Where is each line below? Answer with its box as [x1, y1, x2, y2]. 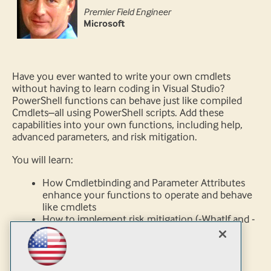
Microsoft [83, 18, 125, 30]
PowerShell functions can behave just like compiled [12, 94, 242, 107]
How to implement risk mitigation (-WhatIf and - [42, 213, 255, 226]
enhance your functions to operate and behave [42, 189, 252, 201]
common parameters [42, 237, 137, 250]
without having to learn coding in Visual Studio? [12, 82, 224, 95]
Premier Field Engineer [83, 6, 171, 18]
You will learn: [12, 154, 73, 166]
